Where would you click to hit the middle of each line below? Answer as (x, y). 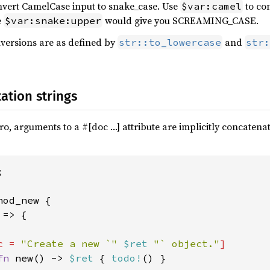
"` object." (187, 243)
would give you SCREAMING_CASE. (181, 20)
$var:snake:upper (53, 20)
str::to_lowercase (170, 42)
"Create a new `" (72, 243)
